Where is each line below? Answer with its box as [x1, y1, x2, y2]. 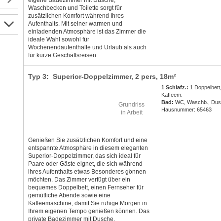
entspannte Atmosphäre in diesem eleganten [28, 145, 148, 152]
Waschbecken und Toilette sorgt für [28, 4, 122, 12]
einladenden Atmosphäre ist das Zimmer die [28, 28, 146, 36]
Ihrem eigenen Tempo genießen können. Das [28, 208, 149, 215]
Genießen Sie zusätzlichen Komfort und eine [28, 137, 147, 144]
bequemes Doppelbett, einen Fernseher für [28, 184, 144, 191]
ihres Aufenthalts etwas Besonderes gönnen [28, 168, 146, 176]
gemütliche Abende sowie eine [28, 192, 110, 199]
